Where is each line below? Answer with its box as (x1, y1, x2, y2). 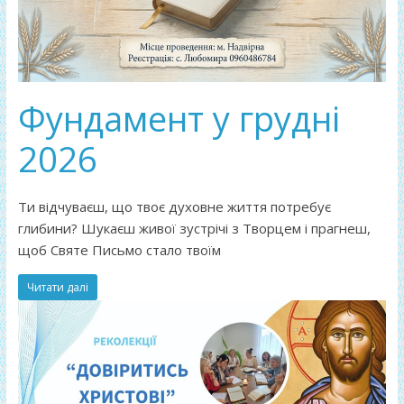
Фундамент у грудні (17, 94, 340, 142)
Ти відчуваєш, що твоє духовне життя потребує (17, 197, 331, 216)
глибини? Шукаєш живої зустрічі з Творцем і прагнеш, (17, 218, 371, 237)
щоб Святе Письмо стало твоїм (17, 240, 221, 259)
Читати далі (26, 279, 88, 295)
